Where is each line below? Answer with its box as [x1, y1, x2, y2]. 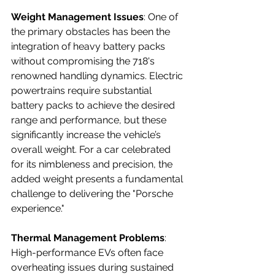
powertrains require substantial [11, 84, 154, 96]
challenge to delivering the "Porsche [11, 187, 176, 199]
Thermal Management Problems [11, 231, 165, 244]
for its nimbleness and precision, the [11, 158, 175, 170]
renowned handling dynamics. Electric [11, 69, 185, 82]
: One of [144, 10, 180, 23]
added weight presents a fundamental [11, 172, 185, 185]
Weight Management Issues [11, 10, 144, 23]
